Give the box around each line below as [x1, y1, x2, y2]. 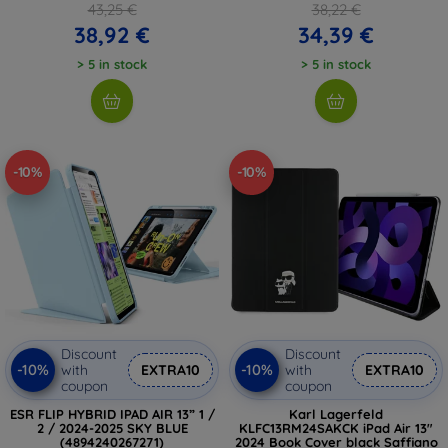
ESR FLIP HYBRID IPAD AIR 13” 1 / [9, 405, 215, 422]
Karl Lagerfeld [289, 405, 383, 422]
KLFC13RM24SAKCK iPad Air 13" [239, 419, 415, 436]
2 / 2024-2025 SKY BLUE [36, 419, 188, 436]
